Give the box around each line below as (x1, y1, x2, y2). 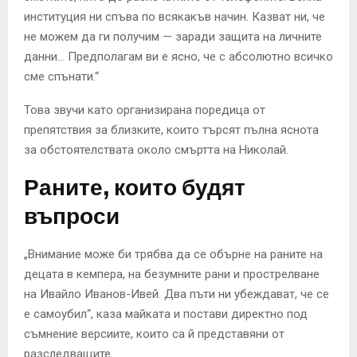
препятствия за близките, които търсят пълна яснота (24, 123, 319, 138)
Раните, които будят (24, 175, 245, 202)
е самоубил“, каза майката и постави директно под (24, 307, 308, 322)
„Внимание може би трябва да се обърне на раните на (24, 247, 323, 262)
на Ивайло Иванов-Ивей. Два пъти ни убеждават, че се (24, 287, 329, 302)
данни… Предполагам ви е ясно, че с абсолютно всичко (24, 49, 333, 65)
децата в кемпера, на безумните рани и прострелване (24, 267, 320, 282)
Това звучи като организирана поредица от (24, 103, 265, 118)
